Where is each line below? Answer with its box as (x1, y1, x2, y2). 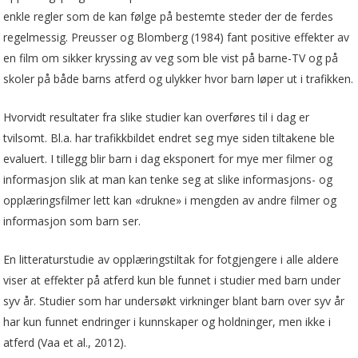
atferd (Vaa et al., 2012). (3, 334, 127, 350)
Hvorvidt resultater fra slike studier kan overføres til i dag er (3, 109, 310, 125)
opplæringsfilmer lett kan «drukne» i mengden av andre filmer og (3, 192, 337, 208)
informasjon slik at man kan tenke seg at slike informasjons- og (3, 171, 333, 187)
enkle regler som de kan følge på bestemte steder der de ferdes (3, 8, 334, 24)
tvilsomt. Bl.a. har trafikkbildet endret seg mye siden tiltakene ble (3, 129, 336, 145)
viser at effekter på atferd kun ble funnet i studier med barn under (3, 272, 341, 288)
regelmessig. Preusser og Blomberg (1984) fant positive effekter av (3, 29, 350, 45)
